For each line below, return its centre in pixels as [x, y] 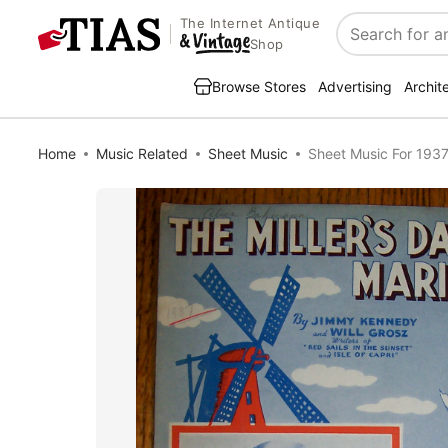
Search [363, 44]
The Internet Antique [250, 23]
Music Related [142, 153]
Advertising [355, 86]
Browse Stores [259, 86]
